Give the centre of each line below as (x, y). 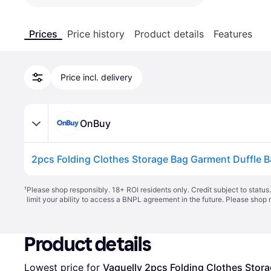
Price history (96, 34)
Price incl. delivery (96, 77)
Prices (43, 34)
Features (233, 34)
